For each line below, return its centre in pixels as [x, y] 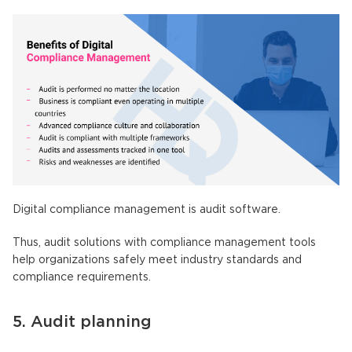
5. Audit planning [82, 322]
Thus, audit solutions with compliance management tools [164, 242]
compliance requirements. [82, 277]
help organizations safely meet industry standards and [157, 260]
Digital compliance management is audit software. [147, 209]
